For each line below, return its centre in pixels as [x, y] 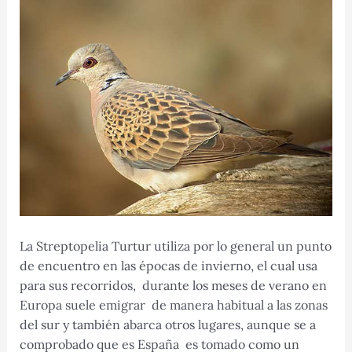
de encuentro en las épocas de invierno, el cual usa [168, 265]
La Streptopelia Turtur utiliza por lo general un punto [175, 246]
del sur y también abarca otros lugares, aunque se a [167, 324]
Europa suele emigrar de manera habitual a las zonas [173, 304]
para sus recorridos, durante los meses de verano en [173, 285]
